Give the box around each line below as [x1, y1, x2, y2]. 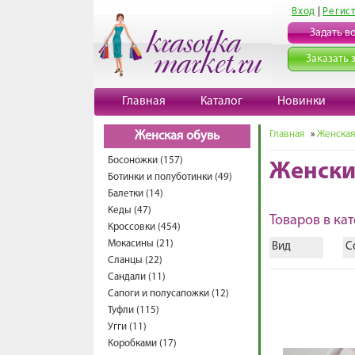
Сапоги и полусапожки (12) [108, 288, 229, 299]
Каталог [200, 95, 242, 108]
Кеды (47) [108, 205, 151, 216]
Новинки [277, 95, 326, 108]
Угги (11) [108, 322, 147, 332]
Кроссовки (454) [108, 222, 181, 232]
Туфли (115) [108, 305, 159, 315]
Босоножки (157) [108, 155, 183, 166]
